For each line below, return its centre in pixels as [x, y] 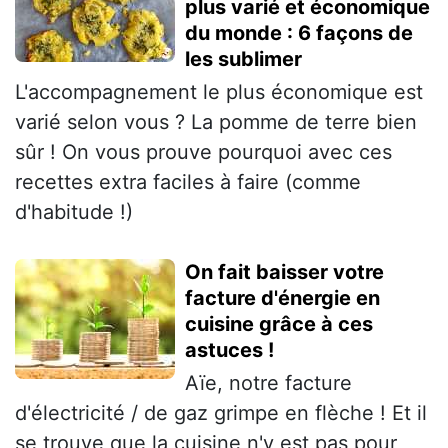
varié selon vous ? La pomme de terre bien [216, 121]
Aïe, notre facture [268, 382]
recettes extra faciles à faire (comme [188, 181]
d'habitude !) [74, 211]
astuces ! [229, 349]
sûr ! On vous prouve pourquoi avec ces [203, 151]
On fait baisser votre [284, 271]
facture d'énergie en [282, 297]
